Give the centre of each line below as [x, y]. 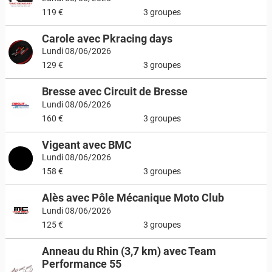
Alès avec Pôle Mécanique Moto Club [133, 198]
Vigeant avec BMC [87, 144]
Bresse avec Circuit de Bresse [114, 91]
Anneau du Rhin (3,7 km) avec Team [129, 251]
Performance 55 [81, 263]
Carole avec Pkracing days [107, 38]
